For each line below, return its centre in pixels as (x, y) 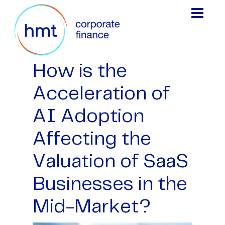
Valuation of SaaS (110, 162)
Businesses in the (110, 185)
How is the (80, 72)
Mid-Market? (92, 207)
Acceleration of (101, 94)
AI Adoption (88, 117)
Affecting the (92, 140)
